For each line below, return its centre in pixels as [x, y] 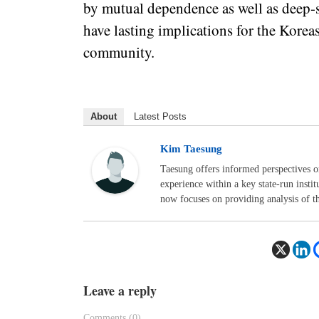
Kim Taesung [191, 149]
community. [119, 52]
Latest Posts [160, 117]
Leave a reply [120, 291]
